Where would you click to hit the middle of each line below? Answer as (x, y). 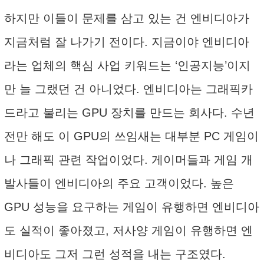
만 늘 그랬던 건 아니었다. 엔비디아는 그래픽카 (128, 89)
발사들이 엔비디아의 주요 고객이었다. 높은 (119, 183)
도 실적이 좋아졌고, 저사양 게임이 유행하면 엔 (128, 230)
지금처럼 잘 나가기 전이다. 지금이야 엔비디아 (127, 42)
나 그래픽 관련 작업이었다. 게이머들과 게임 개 (128, 160)
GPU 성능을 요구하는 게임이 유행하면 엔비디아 (132, 207)
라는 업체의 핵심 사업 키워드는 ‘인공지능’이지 (127, 65)
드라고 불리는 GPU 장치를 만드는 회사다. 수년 (129, 113)
